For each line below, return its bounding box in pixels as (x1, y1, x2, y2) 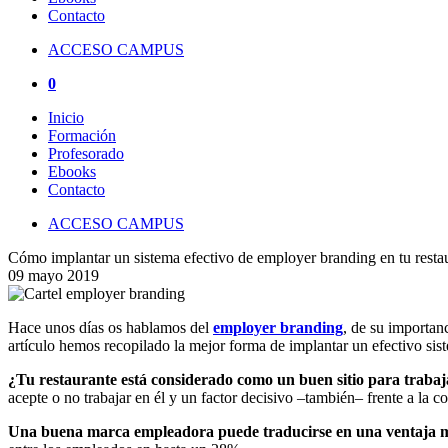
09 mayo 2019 (8, 266, 99, 284)
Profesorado (48, 144, 124, 162)
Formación (48, 126, 116, 144)
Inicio (48, 108, 84, 126)
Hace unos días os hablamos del (8, 318, 213, 336)
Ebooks (48, 162, 96, 180)
